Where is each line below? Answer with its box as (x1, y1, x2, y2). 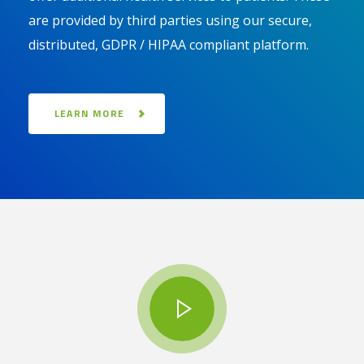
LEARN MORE (54, 106, 124, 122)
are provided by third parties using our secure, (28, 11, 312, 30)
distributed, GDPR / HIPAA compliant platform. (28, 36, 309, 54)
